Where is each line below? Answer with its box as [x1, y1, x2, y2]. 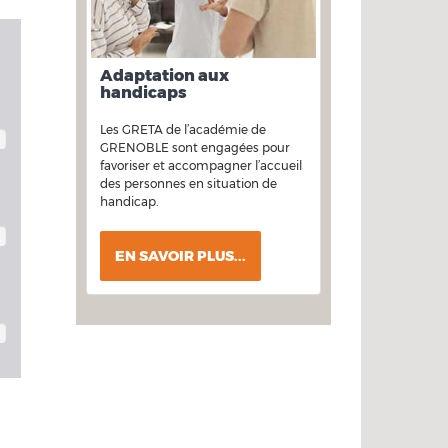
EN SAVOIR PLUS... [115, 247, 246, 266]
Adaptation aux [100, 66, 229, 86]
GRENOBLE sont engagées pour [100, 140, 290, 156]
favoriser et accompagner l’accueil [100, 158, 302, 174]
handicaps [100, 83, 187, 103]
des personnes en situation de [100, 176, 277, 192]
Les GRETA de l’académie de [100, 122, 266, 138]
